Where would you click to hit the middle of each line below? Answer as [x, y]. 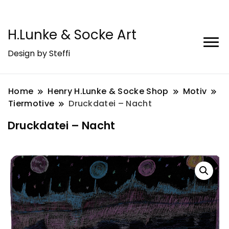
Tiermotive [31, 104]
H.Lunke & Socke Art [72, 35]
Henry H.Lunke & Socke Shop [108, 91]
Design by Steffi [39, 53]
